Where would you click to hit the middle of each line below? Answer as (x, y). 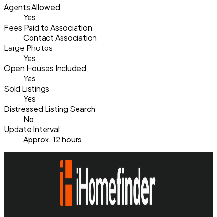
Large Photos (28, 48)
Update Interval (32, 129)
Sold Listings (27, 89)
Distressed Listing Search (50, 109)
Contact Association (60, 38)
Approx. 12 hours (53, 139)
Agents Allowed (32, 7)
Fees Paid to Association (48, 28)
